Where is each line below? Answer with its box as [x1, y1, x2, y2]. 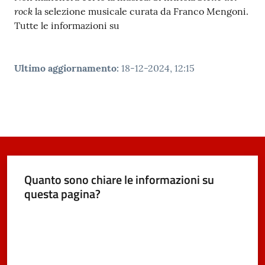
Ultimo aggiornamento [14, 62, 117, 75]
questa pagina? [24, 184, 101, 203]
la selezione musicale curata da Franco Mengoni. [33, 5, 248, 18]
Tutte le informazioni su [14, 20, 119, 32]
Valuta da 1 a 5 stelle [23, 208, 95, 221]
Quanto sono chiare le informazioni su [24, 170, 214, 189]
